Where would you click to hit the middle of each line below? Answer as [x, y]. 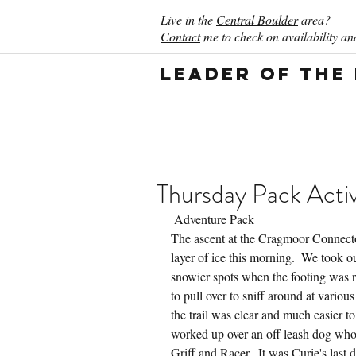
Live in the [188, 19]
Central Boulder [257, 19]
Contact [180, 36]
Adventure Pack [214, 219]
